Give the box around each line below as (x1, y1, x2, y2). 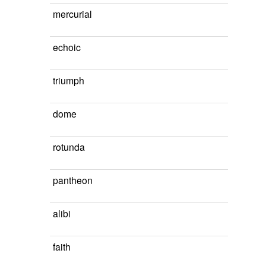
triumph (53, 74, 84, 87)
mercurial (53, 7, 92, 20)
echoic (53, 40, 81, 53)
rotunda (53, 140, 85, 153)
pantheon (53, 173, 93, 186)
